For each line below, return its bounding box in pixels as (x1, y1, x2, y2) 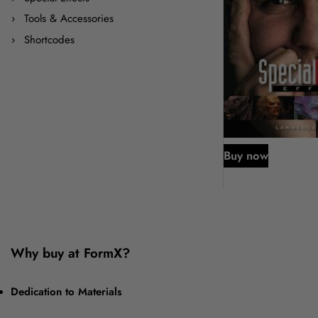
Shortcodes (23, 31, 75, 48)
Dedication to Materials (11, 284, 122, 300)
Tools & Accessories (23, 11, 114, 26)
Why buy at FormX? (11, 243, 130, 263)
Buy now (224, 147, 268, 165)
